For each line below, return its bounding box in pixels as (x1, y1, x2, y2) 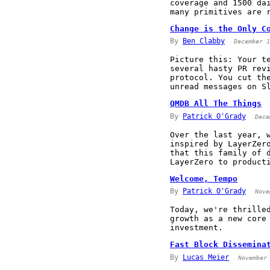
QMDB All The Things (170, 99, 262, 108)
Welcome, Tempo (170, 174, 237, 183)
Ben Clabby (183, 37, 225, 46)
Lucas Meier (183, 253, 229, 262)
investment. (170, 223, 223, 233)
